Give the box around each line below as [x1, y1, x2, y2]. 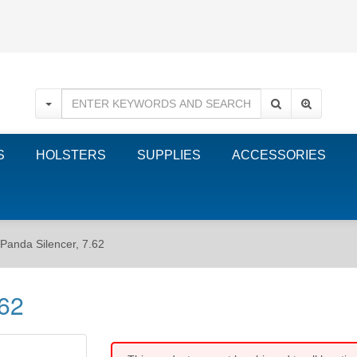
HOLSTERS [36, 148, 106, 162]
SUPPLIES [137, 148, 201, 162]
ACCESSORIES [232, 148, 326, 162]
